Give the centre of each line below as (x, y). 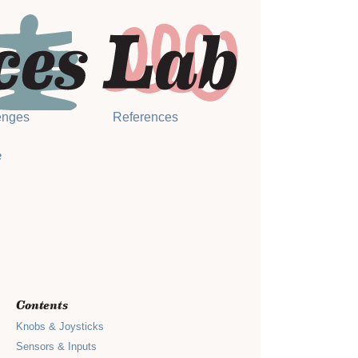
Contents (42, 304)
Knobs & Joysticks (60, 326)
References (145, 117)
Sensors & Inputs (57, 346)
